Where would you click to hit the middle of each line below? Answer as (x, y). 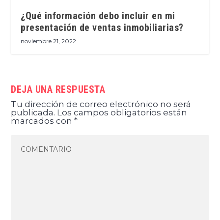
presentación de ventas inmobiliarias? (102, 28)
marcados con (43, 121)
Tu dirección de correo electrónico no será (101, 104)
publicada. (33, 113)
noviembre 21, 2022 (49, 41)
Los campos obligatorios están (122, 113)
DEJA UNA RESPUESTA (58, 90)
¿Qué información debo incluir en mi (98, 16)
